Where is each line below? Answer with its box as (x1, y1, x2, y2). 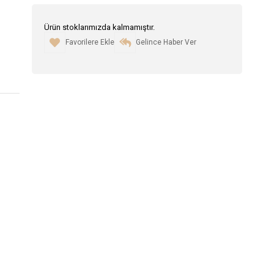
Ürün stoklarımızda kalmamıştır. (43, 23, 155, 32)
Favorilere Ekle (65, 38, 114, 46)
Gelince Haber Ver (135, 38, 196, 46)
